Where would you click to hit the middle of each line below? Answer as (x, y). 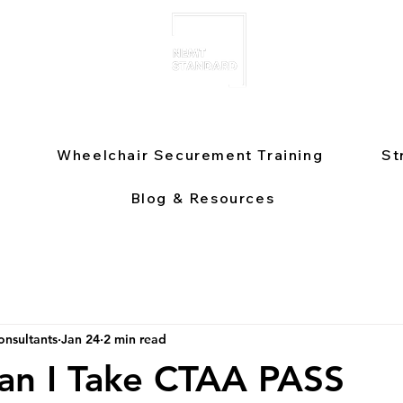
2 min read (135, 339)
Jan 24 (81, 339)
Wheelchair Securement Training (190, 155)
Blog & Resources (202, 198)
